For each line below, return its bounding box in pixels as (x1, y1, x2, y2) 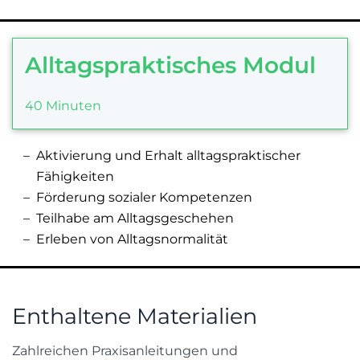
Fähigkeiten (36, 169, 114, 185)
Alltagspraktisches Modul (25, 51, 316, 80)
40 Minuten (25, 98, 101, 114)
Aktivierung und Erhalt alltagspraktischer (36, 148, 301, 164)
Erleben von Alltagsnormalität (36, 231, 228, 247)
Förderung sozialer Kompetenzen (36, 190, 252, 206)
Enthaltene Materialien (12, 303, 257, 330)
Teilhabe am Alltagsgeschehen (36, 211, 234, 227)
